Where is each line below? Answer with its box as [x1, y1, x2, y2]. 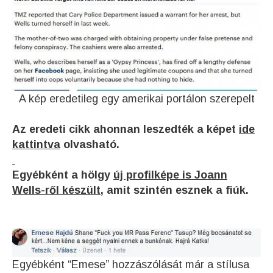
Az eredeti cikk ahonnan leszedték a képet [12, 122, 239, 135]
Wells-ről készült [12, 183, 101, 196]
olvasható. [60, 138, 119, 151]
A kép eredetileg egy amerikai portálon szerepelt [18, 92, 255, 105]
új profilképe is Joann [113, 168, 227, 181]
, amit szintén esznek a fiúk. [101, 183, 252, 196]
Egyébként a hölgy [12, 168, 113, 181]
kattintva [12, 138, 60, 151]
